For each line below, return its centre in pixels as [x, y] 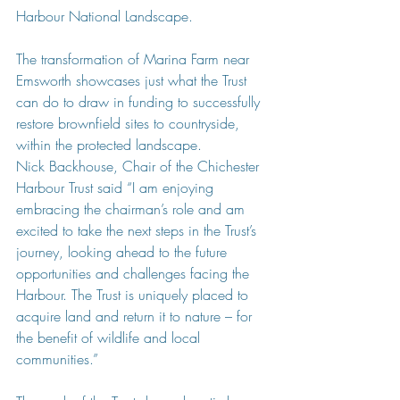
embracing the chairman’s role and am [133, 209]
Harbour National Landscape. [104, 16]
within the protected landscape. [109, 145]
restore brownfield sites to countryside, [130, 123]
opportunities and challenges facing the [135, 273]
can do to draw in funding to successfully [140, 102]
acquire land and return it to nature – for [136, 316]
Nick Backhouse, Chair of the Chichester [140, 166]
